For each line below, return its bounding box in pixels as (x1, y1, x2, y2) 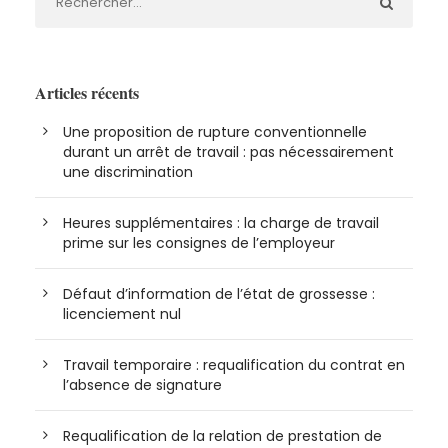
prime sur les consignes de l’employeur (63, 233, 335, 254)
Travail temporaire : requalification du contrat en (63, 355, 405, 376)
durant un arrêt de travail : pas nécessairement (63, 142, 394, 163)
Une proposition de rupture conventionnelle (63, 122, 367, 143)
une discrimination (63, 162, 193, 183)
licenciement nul (63, 304, 181, 325)
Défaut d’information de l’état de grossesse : (63, 284, 375, 305)
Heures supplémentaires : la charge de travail (63, 213, 379, 234)
